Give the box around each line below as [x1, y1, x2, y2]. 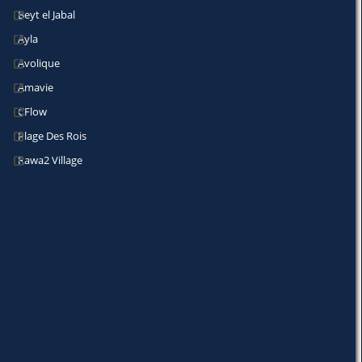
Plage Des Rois [18, 128, 86, 143]
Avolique [18, 56, 60, 70]
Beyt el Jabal [18, 7, 75, 22]
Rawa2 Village [18, 153, 82, 167]
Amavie [18, 80, 53, 95]
